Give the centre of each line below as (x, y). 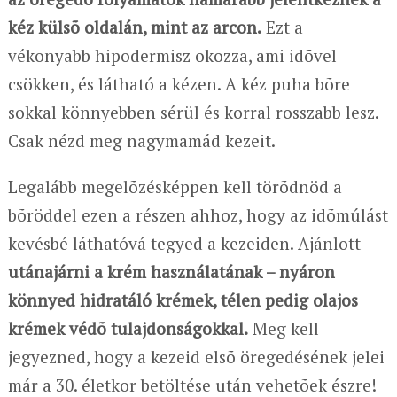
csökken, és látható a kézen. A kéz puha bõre (179, 83)
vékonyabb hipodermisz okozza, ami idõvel (172, 55)
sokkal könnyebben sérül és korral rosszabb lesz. (193, 112)
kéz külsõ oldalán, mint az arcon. (134, 27)
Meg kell (283, 328)
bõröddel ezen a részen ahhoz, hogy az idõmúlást (198, 214)
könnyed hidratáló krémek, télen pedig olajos (183, 300)
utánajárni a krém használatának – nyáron (171, 271)
